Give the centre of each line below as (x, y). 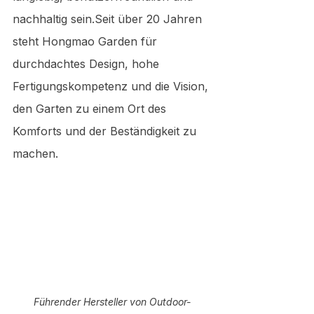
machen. (35, 153)
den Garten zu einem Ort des (91, 109)
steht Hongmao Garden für (87, 41)
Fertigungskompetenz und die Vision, (112, 86)
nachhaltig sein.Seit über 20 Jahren (109, 19)
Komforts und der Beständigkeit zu (106, 131)
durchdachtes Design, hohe (88, 64)
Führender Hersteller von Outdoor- (112, 301)
